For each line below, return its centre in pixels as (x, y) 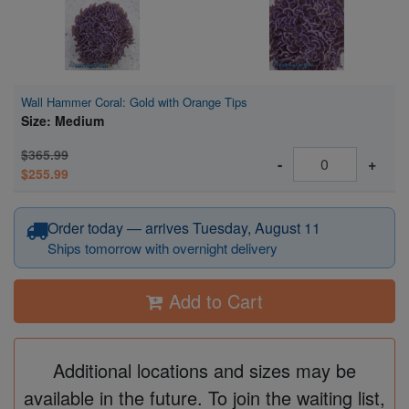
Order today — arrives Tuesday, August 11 (184, 227)
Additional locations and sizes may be (204, 371)
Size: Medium (63, 120)
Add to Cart (216, 301)
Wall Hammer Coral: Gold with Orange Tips (134, 101)
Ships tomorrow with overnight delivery (163, 248)
